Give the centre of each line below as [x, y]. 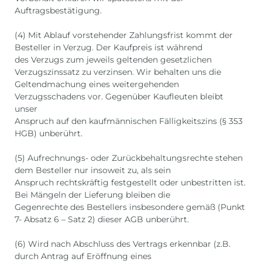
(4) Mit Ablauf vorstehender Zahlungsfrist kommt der [124, 35]
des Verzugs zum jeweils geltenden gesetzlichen [113, 59]
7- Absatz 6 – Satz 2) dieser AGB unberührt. [102, 219]
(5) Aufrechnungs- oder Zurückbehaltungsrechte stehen [129, 158]
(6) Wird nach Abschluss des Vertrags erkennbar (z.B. [123, 244]
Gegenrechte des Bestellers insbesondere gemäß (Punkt [130, 207]
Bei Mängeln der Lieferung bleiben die [92, 194]
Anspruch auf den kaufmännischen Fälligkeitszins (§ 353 [129, 121]
